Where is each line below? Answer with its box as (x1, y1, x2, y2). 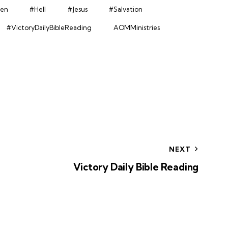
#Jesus (67, 5, 88, 13)
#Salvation (109, 5, 142, 13)
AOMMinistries (113, 23, 160, 32)
